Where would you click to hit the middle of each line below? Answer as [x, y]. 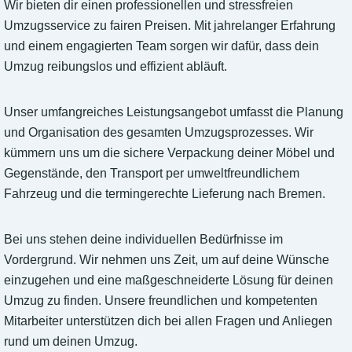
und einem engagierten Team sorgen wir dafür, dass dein [161, 46]
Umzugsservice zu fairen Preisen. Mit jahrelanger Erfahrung [170, 26]
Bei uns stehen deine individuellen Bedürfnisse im [143, 240]
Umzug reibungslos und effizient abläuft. [115, 67]
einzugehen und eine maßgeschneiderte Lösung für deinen [169, 280]
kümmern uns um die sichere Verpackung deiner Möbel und [169, 153]
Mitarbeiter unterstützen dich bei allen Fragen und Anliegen [168, 321]
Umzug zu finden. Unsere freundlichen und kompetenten [161, 301]
